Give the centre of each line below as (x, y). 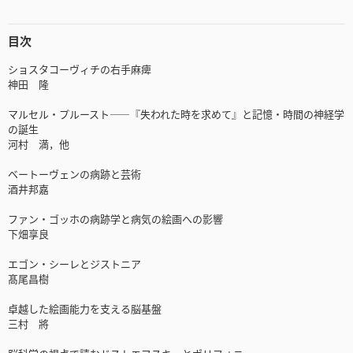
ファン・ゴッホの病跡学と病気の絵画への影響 (115, 219)
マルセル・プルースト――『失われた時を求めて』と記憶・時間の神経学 (176, 114)
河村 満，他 (39, 144)
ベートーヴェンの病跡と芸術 (74, 174)
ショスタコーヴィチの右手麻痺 (80, 69)
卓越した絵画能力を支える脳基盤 (85, 309)
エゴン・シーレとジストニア (74, 264)
